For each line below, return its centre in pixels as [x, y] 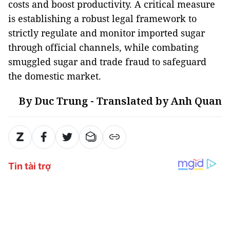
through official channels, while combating [103, 47]
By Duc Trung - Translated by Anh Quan [120, 101]
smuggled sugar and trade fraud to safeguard [107, 61]
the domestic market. [55, 76]
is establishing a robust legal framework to [102, 18]
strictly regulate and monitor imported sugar [107, 33]
